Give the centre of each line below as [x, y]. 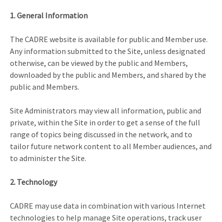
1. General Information [49, 15]
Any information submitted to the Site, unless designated [108, 51]
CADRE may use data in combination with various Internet [108, 205]
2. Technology [33, 182]
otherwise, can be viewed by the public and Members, [99, 63]
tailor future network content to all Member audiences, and [111, 146]
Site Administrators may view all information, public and [106, 110]
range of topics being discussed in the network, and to [101, 134]
